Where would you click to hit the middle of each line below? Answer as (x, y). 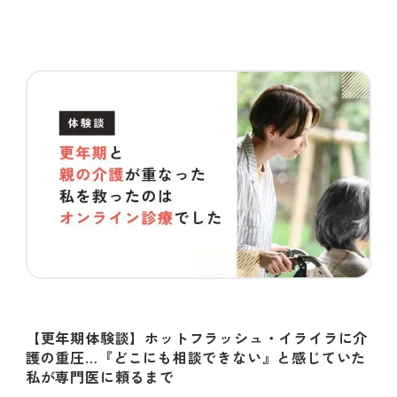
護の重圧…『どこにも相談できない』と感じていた (196, 357)
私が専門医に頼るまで (100, 376)
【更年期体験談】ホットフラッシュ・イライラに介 (197, 337)
